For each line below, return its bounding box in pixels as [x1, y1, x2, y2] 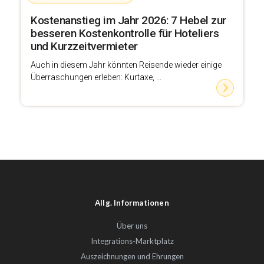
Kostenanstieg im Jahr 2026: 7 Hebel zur [31, 13, 226, 27]
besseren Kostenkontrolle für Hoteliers [31, 26, 219, 40]
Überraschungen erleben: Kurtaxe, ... [31, 72, 161, 82]
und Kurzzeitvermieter [31, 39, 138, 53]
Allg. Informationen [95, 197, 169, 207]
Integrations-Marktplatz [90, 236, 174, 246]
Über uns [117, 220, 147, 230]
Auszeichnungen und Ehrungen [80, 251, 184, 261]
